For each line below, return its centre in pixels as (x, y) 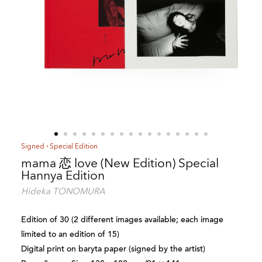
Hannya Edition (63, 175)
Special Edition (74, 146)
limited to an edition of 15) (70, 234)
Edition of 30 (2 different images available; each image (122, 219)
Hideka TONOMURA (63, 191)
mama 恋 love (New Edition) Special (120, 163)
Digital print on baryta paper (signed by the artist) (113, 249)
